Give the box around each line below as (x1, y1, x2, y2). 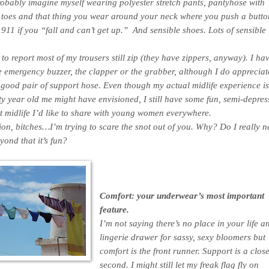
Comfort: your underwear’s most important (100, 190, 265, 201)
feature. (100, 204, 130, 214)
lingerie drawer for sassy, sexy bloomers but (100, 231, 266, 242)
